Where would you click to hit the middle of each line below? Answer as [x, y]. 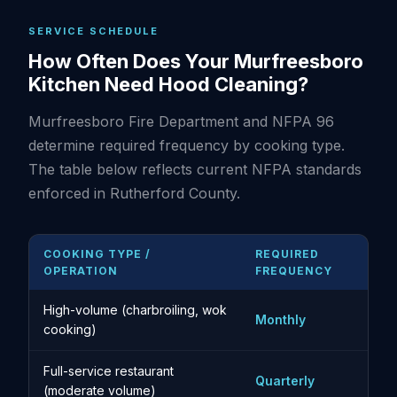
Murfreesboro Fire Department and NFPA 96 [181, 121]
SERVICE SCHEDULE [93, 31]
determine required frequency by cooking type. [187, 145]
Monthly [280, 319]
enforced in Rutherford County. [134, 193]
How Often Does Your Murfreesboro [196, 61]
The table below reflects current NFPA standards [195, 169]
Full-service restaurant [109, 371]
